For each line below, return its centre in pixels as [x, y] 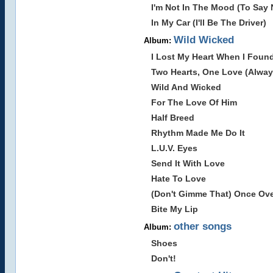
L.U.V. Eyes [174, 148]
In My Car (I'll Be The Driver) [208, 23]
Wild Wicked [204, 40]
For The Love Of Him [194, 102]
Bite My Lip [174, 209]
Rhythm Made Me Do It [198, 133]
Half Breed [172, 118]
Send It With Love [188, 163]
